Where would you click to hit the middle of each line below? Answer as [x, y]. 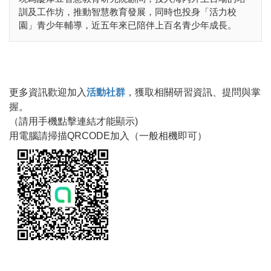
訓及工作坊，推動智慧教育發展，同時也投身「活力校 [128, 11]
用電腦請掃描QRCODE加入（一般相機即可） [108, 135]
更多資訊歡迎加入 [48, 92]
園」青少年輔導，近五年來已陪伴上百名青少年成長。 [128, 25]
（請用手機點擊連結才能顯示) [73, 121]
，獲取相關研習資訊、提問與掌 [193, 92]
